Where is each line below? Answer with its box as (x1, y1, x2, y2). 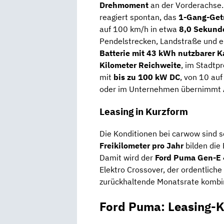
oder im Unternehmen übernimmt (99, 84, 223, 94)
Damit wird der (99, 152, 155, 163)
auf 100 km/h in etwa (99, 24, 179, 34)
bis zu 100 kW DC (113, 72, 180, 82)
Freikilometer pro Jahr (99, 140, 183, 151)
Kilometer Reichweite (99, 60, 181, 70)
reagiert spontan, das (99, 12, 178, 22)
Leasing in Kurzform (99, 105, 188, 117)
